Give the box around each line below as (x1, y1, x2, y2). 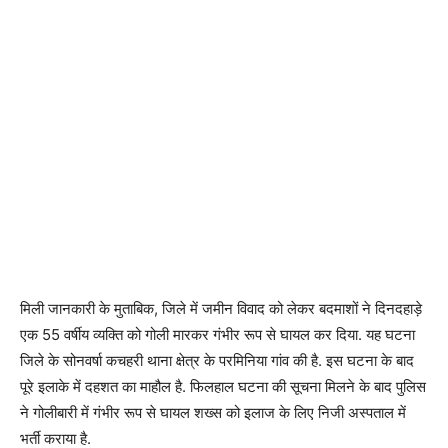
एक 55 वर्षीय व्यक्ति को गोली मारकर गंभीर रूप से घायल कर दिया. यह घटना (20, 325, 415, 344)
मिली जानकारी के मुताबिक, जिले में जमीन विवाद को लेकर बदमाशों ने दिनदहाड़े (20, 299, 422, 318)
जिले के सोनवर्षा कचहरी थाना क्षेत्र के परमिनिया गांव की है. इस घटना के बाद (20, 351, 414, 370)
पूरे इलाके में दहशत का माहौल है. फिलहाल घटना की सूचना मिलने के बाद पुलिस (20, 377, 426, 396)
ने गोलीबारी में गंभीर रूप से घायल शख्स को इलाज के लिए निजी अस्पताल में (20, 403, 406, 422)
